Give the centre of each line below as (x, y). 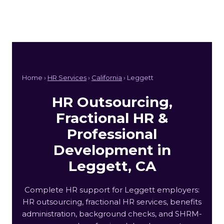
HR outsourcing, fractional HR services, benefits (112, 201)
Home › (35, 77)
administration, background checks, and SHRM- (112, 213)
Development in (112, 150)
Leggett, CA (112, 166)
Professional (112, 134)
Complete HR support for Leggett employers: (112, 189)
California (107, 77)
